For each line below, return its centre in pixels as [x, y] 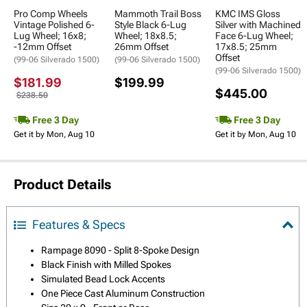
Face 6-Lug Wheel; [254, 36]
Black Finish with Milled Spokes [106, 265]
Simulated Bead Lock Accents [103, 279]
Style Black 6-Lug [150, 25]
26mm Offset [142, 47]
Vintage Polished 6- [54, 25]
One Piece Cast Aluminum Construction [123, 294]
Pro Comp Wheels [51, 14]
